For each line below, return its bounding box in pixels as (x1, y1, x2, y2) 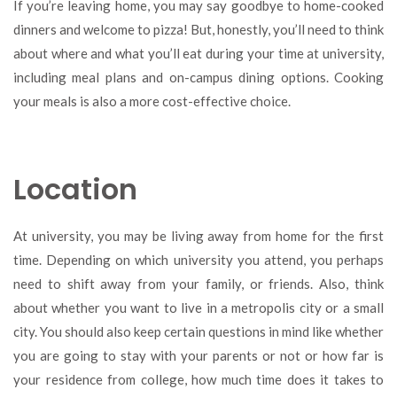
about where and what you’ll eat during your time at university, (13, 44, 384, 61)
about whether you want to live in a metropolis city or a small (13, 300, 384, 315)
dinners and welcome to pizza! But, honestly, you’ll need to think (13, 20, 384, 37)
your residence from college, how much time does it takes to (13, 371, 384, 387)
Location (13, 169, 137, 209)
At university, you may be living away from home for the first (13, 228, 384, 244)
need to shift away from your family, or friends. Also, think (13, 276, 384, 292)
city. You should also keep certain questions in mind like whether (13, 323, 384, 339)
